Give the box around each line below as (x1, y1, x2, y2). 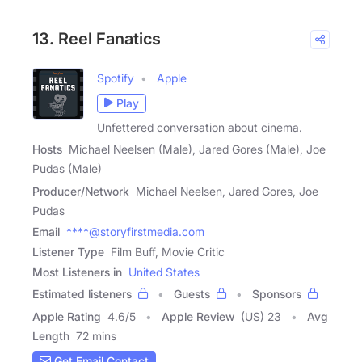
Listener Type (32, 244, 104, 259)
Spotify (97, 70, 134, 85)
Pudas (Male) (32, 161, 102, 175)
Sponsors (252, 286, 301, 301)
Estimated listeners (32, 286, 132, 301)
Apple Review (162, 309, 234, 323)
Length (32, 328, 69, 343)
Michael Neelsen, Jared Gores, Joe (136, 183, 318, 198)
